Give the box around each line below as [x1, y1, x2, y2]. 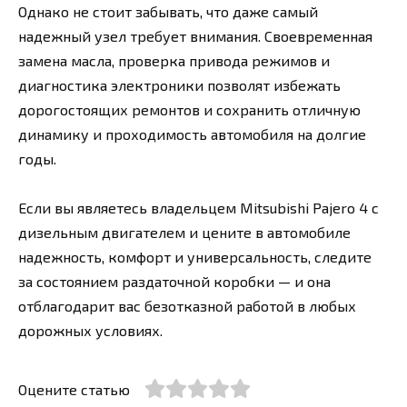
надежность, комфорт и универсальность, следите [18, 248, 372, 266]
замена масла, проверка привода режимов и [18, 52, 330, 70]
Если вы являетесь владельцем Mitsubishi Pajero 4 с [18, 199, 379, 217]
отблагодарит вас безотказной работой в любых [18, 297, 356, 315]
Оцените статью [18, 381, 130, 399]
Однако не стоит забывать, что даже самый [18, 3, 318, 21]
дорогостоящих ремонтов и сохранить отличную [18, 101, 361, 119]
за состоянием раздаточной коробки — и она [18, 273, 331, 291]
